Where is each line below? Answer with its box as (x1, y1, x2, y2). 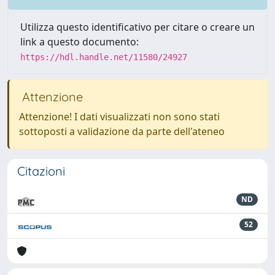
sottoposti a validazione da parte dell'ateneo (19, 125, 225, 138)
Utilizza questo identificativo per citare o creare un (20, 20, 255, 34)
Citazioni (17, 163, 65, 179)
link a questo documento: (20, 35, 139, 48)
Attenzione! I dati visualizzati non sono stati (19, 110, 220, 123)
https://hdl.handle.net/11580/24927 (20, 52, 187, 62)
